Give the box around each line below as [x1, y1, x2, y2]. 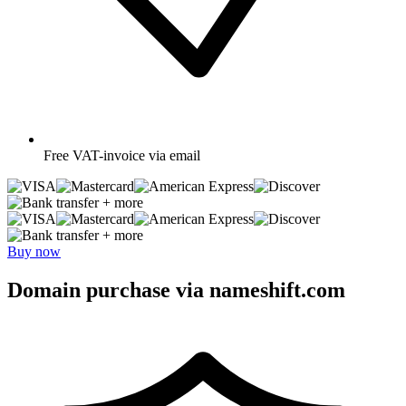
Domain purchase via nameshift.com [7, 277, 345, 302]
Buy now [7, 243, 61, 259]
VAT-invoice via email [72, 147, 200, 163]
